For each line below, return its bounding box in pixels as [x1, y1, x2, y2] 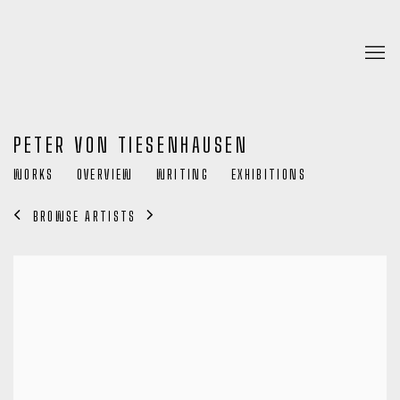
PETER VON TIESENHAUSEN [13, 133, 249, 157]
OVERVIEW [76, 167, 134, 182]
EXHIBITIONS [231, 167, 306, 182]
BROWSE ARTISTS [32, 208, 137, 224]
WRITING [155, 167, 210, 182]
